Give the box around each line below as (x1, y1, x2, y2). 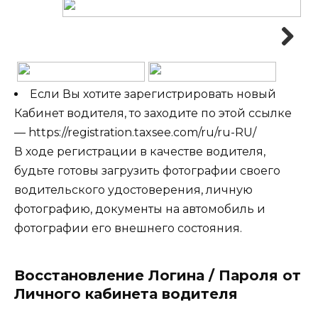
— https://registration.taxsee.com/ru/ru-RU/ (14, 125, 256, 139)
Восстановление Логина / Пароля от (14, 266, 301, 284)
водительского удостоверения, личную (14, 182, 253, 197)
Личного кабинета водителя (14, 285, 238, 302)
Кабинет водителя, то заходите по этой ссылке (14, 106, 292, 120)
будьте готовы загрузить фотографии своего (14, 163, 280, 177)
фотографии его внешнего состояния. (14, 221, 242, 235)
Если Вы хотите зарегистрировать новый (30, 87, 276, 101)
